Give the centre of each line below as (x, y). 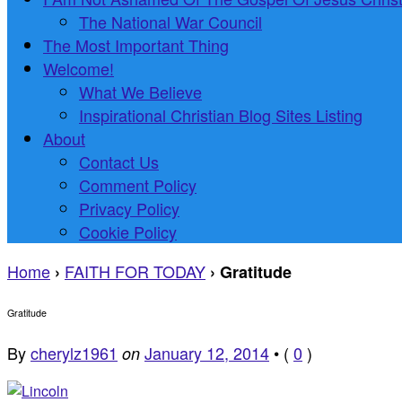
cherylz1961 (74, 353)
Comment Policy (138, 184)
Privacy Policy (129, 208)
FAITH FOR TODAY (135, 271)
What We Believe (140, 91)
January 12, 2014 (207, 353)
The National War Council (170, 21)
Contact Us (119, 161)
